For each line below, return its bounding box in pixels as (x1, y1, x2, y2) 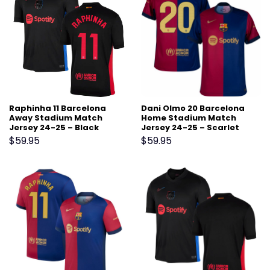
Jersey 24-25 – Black (8, 122, 99, 134)
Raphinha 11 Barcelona (8, 102, 106, 115)
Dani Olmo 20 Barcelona (140, 102, 245, 115)
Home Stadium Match (140, 112, 236, 124)
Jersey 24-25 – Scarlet (140, 122, 239, 134)
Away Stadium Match (8, 112, 102, 124)
